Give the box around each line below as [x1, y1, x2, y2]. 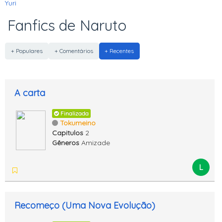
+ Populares [10, 47, 43, 55]
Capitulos [52, 128, 83, 137]
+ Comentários [54, 47, 93, 55]
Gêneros [52, 138, 79, 147]
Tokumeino [60, 118, 96, 127]
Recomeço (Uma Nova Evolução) [14, 199, 155, 211]
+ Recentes [105, 47, 134, 55]
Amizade [79, 138, 110, 147]
